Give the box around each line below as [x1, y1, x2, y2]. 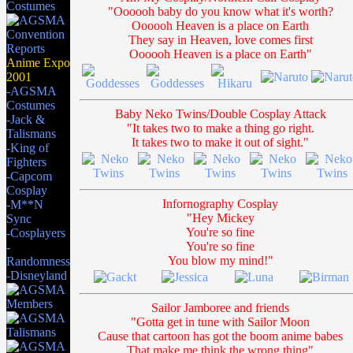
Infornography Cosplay [162, 197, 278, 210]
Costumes [6, 98, 55, 112]
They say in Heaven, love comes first [128, 33, 313, 46]
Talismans [6, 127, 56, 140]
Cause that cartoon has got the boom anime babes [98, 329, 343, 343]
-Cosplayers [6, 226, 65, 240]
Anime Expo [6, 56, 70, 69]
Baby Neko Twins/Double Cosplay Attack [114, 107, 326, 121]
